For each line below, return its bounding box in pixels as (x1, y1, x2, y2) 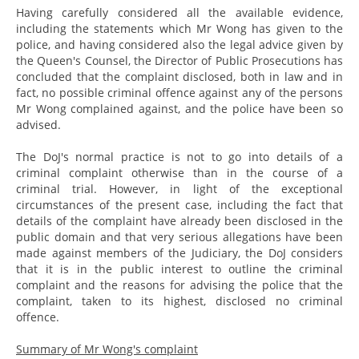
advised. (16, 116, 61, 132)
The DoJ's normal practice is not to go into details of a (16, 148, 343, 164)
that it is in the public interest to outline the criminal (16, 260, 343, 276)
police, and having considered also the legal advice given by (16, 36, 343, 52)
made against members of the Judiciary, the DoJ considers (16, 244, 343, 260)
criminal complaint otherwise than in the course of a (16, 164, 343, 180)
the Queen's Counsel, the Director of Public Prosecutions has (16, 52, 343, 68)
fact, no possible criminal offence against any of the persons (16, 84, 343, 100)
